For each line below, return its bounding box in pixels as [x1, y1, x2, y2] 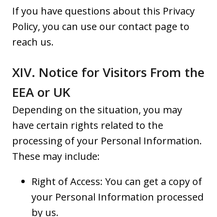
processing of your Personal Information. [12, 134, 202, 147]
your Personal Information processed [31, 190, 203, 203]
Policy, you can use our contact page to [12, 19, 189, 33]
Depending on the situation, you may [12, 103, 182, 116]
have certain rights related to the [12, 118, 163, 132]
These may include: [12, 149, 100, 163]
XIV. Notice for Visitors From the [12, 63, 204, 81]
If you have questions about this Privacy [12, 4, 195, 17]
